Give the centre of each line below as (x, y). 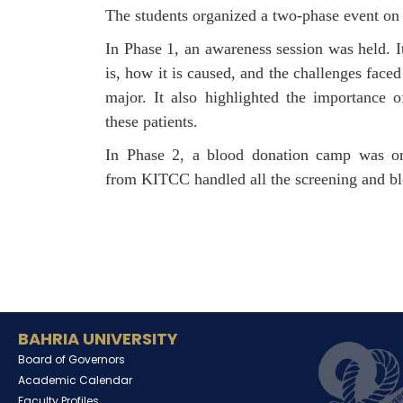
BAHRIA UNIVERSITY (98, 339)
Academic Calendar (75, 381)
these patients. (152, 122)
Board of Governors (72, 360)
